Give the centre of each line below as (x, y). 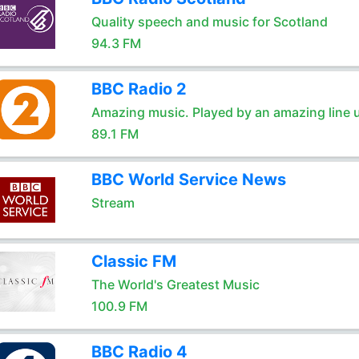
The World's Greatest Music (175, 284)
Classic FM (133, 261)
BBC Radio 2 (139, 89)
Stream (113, 203)
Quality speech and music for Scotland (209, 22)
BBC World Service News (188, 179)
